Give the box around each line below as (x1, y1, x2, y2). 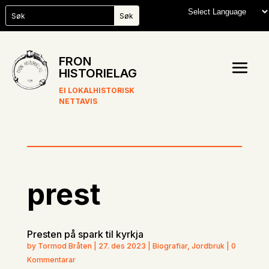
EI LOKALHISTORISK (59, 86, 135, 95)
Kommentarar (26, 255, 76, 265)
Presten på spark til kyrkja (26, 228, 144, 241)
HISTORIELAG (59, 66, 138, 81)
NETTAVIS (59, 97, 98, 106)
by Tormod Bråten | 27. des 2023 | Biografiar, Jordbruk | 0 (26, 241, 236, 251)
